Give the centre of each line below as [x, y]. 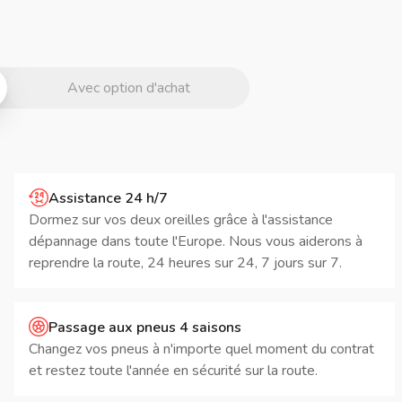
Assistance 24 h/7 [108, 198]
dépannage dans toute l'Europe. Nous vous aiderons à [196, 241]
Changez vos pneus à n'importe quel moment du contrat [201, 349]
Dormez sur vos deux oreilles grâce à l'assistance [181, 220]
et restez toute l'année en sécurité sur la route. [173, 371]
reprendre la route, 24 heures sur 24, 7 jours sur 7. [185, 263]
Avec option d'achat [128, 88]
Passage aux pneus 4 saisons [145, 328]
